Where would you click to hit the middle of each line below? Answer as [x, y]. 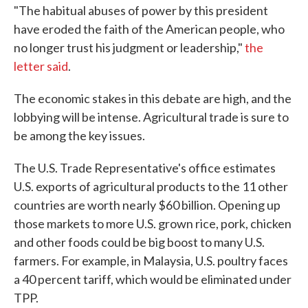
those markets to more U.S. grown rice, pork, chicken [153, 224]
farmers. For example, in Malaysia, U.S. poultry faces [151, 261]
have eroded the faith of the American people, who [149, 29]
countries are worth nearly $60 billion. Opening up [147, 205]
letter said [41, 66]
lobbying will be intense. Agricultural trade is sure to [151, 117]
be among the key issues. [79, 136]
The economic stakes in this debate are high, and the [153, 99]
